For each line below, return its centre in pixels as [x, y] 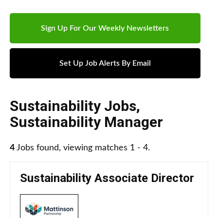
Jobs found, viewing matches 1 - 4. [82, 148]
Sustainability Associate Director [107, 178]
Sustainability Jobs [73, 106]
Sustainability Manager [86, 122]
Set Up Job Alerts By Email [105, 64]
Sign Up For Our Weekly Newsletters [105, 28]
